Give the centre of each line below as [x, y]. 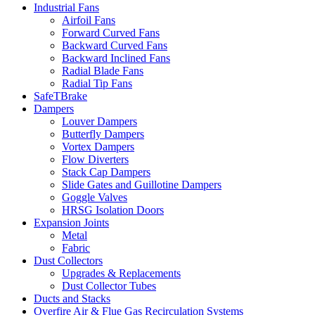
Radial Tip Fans [97, 83]
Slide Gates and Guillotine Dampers [142, 185]
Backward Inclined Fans [116, 58]
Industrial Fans [66, 7]
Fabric [76, 248]
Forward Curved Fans [111, 33]
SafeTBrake [60, 96]
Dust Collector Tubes [109, 286]
